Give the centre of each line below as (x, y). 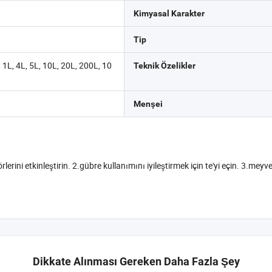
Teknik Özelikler (164, 66)
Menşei (148, 104)
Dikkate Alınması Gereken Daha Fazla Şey (136, 261)
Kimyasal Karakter (169, 13)
